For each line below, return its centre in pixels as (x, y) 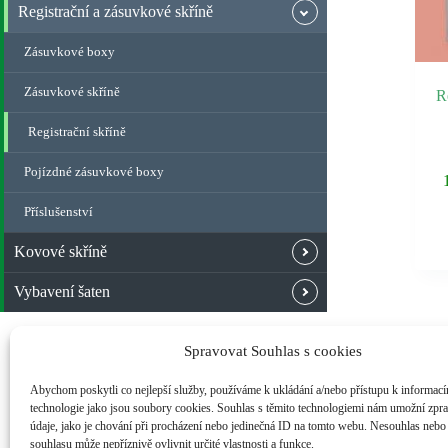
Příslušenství (58, 211)
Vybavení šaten (62, 291)
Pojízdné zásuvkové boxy (94, 171)
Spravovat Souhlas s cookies (272, 350)
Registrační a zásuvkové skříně (115, 11)
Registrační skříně (77, 131)
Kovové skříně (60, 251)
